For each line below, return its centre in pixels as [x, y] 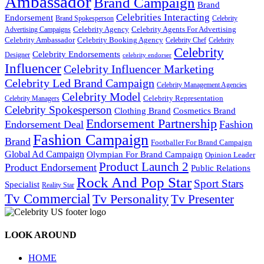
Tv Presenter [202, 199]
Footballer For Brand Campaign [202, 142]
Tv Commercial [47, 198]
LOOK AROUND [41, 235]
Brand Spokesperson [85, 18]
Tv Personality [131, 199]
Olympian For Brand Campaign [145, 154]
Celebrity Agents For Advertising [184, 29]
